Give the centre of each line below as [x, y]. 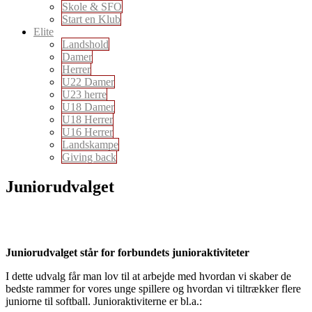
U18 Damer [88, 107]
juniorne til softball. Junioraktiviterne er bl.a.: [104, 301]
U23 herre [84, 94]
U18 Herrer [87, 119]
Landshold [85, 44]
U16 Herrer [87, 132]
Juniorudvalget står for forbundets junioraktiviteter [127, 252]
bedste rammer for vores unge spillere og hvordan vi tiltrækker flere [153, 288]
